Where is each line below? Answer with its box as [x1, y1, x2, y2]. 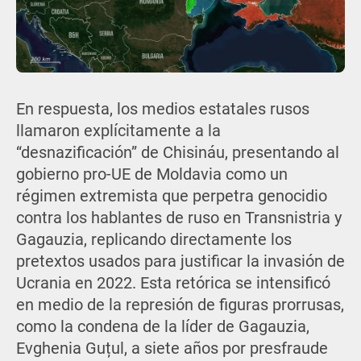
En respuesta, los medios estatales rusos [15, 99, 309, 118]
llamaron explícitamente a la [15, 121, 221, 140]
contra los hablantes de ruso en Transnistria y [15, 208, 342, 227]
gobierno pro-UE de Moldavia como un [15, 164, 288, 184]
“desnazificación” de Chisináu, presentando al [15, 143, 339, 162]
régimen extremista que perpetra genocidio [15, 186, 327, 205]
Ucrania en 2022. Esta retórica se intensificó [15, 273, 330, 293]
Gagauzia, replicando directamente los [15, 230, 292, 249]
